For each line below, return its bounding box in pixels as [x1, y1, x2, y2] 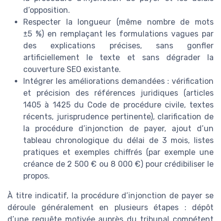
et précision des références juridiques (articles [23, 88, 214, 98]
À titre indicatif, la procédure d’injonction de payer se [7, 191, 214, 200]
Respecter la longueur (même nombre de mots [23, 17, 214, 27]
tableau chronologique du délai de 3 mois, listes [23, 136, 214, 145]
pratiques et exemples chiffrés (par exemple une [23, 147, 214, 157]
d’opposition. [23, 5, 70, 15]
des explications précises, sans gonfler [23, 41, 214, 50]
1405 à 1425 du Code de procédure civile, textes [23, 100, 214, 110]
